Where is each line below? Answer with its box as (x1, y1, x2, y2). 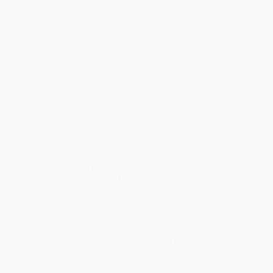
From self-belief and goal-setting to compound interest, (21, 113, 217, 122)
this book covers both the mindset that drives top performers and (21, 77, 251, 87)
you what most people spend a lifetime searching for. (21, 132, 208, 142)
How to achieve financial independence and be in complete (31, 204, 239, 213)
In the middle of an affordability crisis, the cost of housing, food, (21, 32, 248, 41)
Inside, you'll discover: (21, 149, 99, 158)
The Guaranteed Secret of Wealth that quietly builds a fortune (31, 174, 245, 184)
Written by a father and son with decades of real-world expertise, (21, 68, 248, 77)
